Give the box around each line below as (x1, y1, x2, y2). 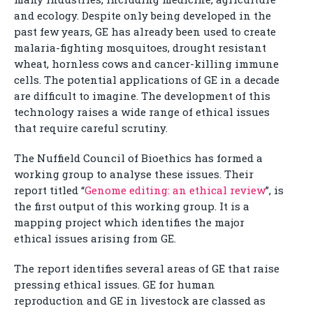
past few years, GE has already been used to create (14, 24, 276, 38)
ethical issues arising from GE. (14, 231, 176, 245)
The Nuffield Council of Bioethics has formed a (14, 151, 263, 165)
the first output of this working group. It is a (14, 199, 249, 213)
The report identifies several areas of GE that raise (14, 261, 279, 275)
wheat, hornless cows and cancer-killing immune (14, 57, 279, 71)
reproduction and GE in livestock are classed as (14, 293, 265, 307)
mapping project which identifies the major (14, 215, 245, 229)
